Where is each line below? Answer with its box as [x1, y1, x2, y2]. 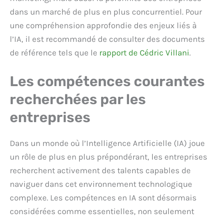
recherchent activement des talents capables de [10, 165, 191, 176]
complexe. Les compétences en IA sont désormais [10, 193, 197, 203]
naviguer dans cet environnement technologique [10, 179, 192, 189]
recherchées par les [10, 91, 146, 108]
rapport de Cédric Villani [99, 48, 189, 57]
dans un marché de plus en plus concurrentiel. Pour [10, 7, 202, 17]
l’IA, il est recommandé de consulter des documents [10, 34, 205, 44]
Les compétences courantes [10, 73, 205, 90]
